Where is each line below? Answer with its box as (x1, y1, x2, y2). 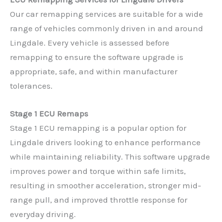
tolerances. (10, 80, 53, 91)
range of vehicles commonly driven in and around (10, 23, 203, 33)
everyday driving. (10, 209, 76, 220)
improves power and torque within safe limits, (10, 166, 186, 176)
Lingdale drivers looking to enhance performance (10, 137, 201, 148)
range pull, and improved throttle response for (10, 195, 187, 205)
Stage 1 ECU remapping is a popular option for (10, 123, 186, 133)
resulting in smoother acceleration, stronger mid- (10, 180, 201, 191)
